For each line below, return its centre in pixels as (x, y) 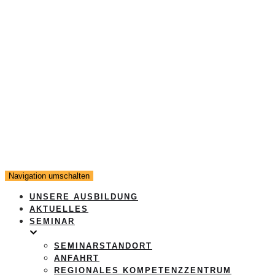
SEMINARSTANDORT (103, 246)
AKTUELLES (59, 209)
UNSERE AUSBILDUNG (84, 197)
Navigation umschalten (49, 176)
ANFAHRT (77, 258)
